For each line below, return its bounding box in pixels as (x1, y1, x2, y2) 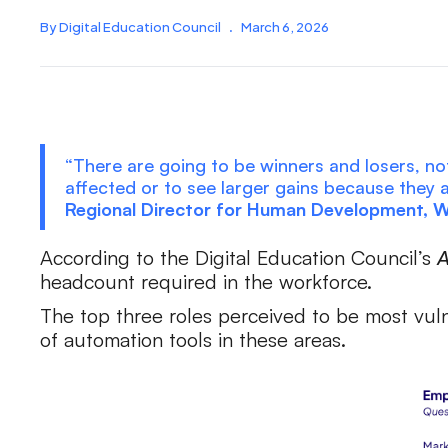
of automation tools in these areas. (40, 327, 346, 352)
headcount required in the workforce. (40, 269, 378, 294)
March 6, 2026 (241, 19, 329, 35)
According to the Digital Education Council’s (40, 245, 437, 270)
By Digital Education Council (40, 19, 221, 35)
